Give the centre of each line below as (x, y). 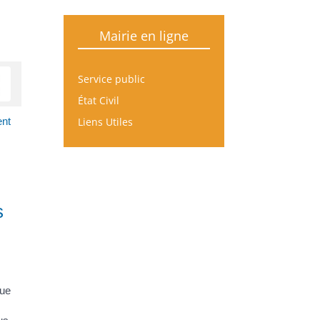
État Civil (99, 100)
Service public (112, 79)
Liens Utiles (106, 121)
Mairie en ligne (144, 35)
